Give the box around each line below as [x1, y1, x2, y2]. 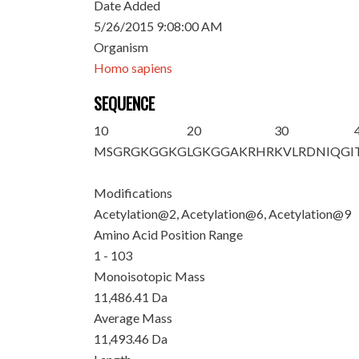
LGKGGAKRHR [187, 143, 275, 159]
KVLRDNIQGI [274, 143, 355, 159]
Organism [94, 39, 149, 54]
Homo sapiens [94, 60, 173, 75]
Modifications [94, 185, 173, 200]
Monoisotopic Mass [94, 268, 206, 284]
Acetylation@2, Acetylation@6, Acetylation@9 [94, 206, 352, 221]
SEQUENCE [94, 91, 155, 115]
